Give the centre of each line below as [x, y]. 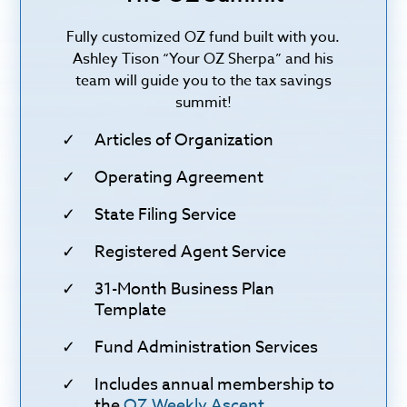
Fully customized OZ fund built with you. [203, 37]
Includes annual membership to [215, 384]
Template [131, 310]
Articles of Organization [184, 140]
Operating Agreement [179, 177]
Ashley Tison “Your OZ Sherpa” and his [203, 59]
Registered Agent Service [191, 252]
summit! [203, 102]
